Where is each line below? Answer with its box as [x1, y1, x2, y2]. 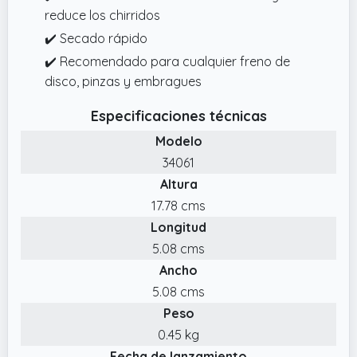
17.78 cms [151, 197, 206, 214]
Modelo [155, 132, 202, 149]
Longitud [151, 218, 206, 235]
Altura [159, 175, 198, 192]
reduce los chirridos [45, 6, 160, 23]
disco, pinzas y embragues [45, 73, 202, 89]
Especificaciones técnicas [90, 106, 267, 125]
